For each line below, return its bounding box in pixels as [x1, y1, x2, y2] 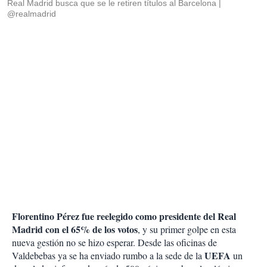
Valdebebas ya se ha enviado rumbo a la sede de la [12, 249, 204, 262]
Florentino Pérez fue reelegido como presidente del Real [12, 209, 236, 223]
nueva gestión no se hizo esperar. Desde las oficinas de [12, 236, 217, 249]
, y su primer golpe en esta [138, 223, 236, 236]
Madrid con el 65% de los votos [12, 222, 138, 237]
